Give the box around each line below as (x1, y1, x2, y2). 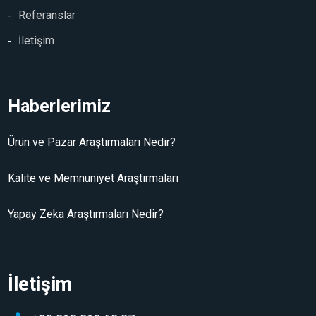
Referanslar (18, 8, 76, 23)
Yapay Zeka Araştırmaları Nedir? (8, 207, 164, 221)
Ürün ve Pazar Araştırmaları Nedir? (8, 135, 176, 150)
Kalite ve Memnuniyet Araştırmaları (8, 171, 179, 186)
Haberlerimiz (8, 96, 111, 117)
